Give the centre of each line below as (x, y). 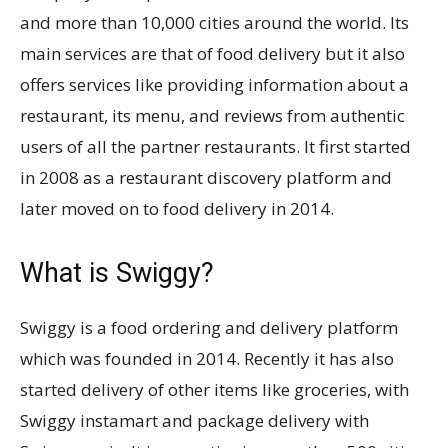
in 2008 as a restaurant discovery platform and (206, 177)
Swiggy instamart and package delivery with (194, 420)
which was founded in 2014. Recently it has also (207, 358)
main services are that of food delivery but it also (212, 53)
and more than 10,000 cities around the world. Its (214, 22)
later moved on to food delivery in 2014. (177, 208)
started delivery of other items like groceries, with (214, 389)
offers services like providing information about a (214, 84)
